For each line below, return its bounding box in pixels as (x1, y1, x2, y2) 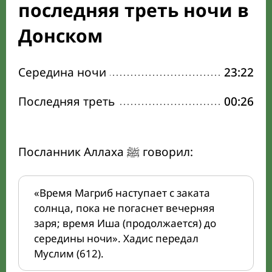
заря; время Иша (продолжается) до (34, 216, 216, 230)
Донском (18, 23, 103, 48)
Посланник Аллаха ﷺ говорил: (140, 144, 193, 160)
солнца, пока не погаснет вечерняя (34, 201, 215, 215)
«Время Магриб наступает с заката (34, 186, 210, 200)
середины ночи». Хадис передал (34, 231, 199, 245)
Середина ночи (18, 64, 106, 80)
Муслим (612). (34, 246, 104, 260)
